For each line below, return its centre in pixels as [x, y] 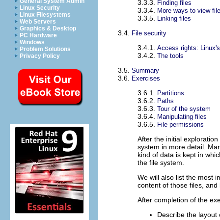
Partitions [171, 93]
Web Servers [38, 22]
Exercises [146, 79]
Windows [32, 42]
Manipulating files [182, 117]
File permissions [180, 125]
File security [149, 33]
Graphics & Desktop [48, 28]
